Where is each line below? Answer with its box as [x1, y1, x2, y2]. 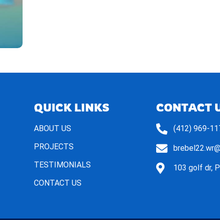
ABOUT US [33, 124, 71, 134]
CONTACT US [33, 178, 82, 188]
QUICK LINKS [33, 101, 110, 114]
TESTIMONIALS [33, 160, 91, 170]
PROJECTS [33, 142, 74, 152]
